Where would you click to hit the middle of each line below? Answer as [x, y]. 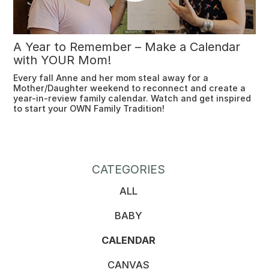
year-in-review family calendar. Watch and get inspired [132, 98]
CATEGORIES [128, 169]
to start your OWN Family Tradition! [89, 108]
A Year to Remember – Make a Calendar [127, 47]
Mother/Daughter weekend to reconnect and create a [130, 88]
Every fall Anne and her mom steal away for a [111, 78]
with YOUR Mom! [62, 60]
